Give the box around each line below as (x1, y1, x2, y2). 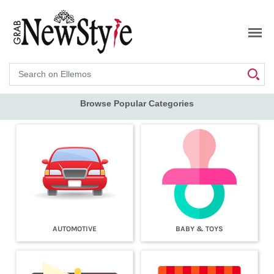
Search (9, 61, 40, 72)
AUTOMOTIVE (52, 224, 97, 233)
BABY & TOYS (176, 224, 224, 233)
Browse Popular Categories (80, 98, 194, 108)
